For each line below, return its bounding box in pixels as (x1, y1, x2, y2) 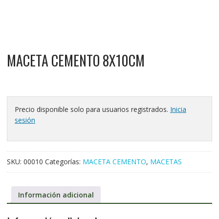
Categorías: (44, 157, 83, 167)
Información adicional (18, 190, 94, 200)
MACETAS (150, 157, 182, 167)
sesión (14, 115, 35, 125)
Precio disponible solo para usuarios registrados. (14, 105, 170, 114)
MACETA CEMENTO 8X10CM (6, 50, 145, 71)
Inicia (170, 105, 186, 114)
